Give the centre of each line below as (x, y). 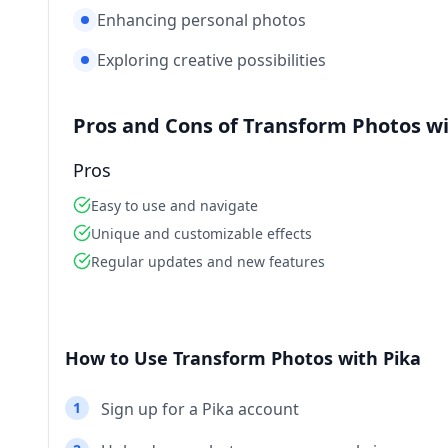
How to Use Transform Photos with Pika (243, 358)
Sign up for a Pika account (200, 409)
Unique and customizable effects (201, 233)
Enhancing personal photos (201, 20)
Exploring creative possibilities (211, 60)
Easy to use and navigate (174, 205)
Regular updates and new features (208, 261)
